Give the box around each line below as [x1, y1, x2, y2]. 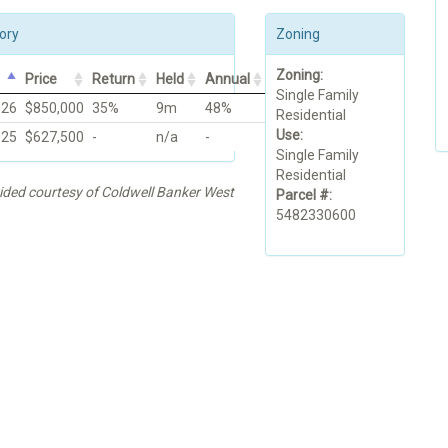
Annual [204, 71, 250, 88]
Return [91, 71, 135, 88]
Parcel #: [276, 187, 333, 204]
